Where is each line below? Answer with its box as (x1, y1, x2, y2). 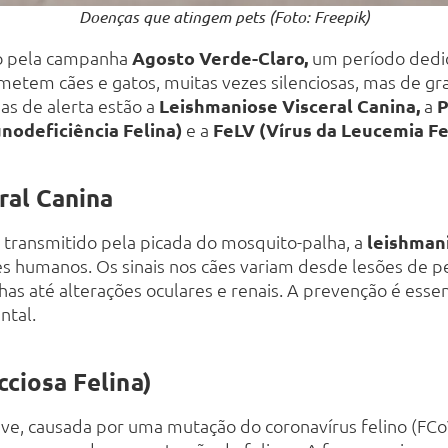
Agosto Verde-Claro (132, 46, 304, 70)
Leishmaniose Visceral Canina (159, 94, 416, 118)
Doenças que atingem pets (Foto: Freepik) (78, 6, 370, 28)
